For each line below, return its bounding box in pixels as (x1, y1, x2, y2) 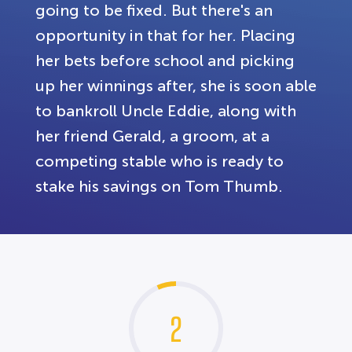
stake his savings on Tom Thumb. (35, 178, 283, 196)
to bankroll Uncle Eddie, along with (35, 102, 296, 120)
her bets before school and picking (35, 52, 295, 70)
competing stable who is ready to (35, 152, 284, 170)
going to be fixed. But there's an (35, 2, 273, 20)
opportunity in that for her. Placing (35, 27, 295, 45)
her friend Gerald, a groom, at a (35, 127, 269, 145)
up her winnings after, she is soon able (35, 77, 317, 95)
